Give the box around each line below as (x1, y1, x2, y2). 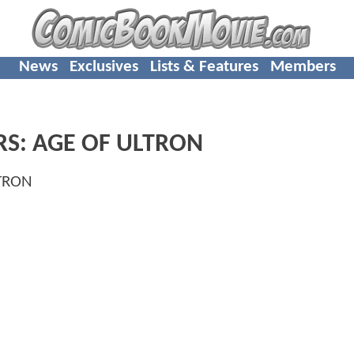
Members (269, 58, 336, 75)
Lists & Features (149, 58, 258, 75)
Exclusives (69, 58, 138, 75)
